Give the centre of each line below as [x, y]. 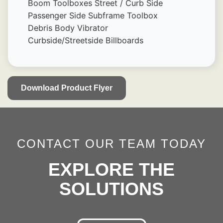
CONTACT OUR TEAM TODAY [111, 144]
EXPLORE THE [111, 170]
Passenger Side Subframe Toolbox [93, 16]
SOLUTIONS [111, 189]
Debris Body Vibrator [68, 28]
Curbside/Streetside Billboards [86, 41]
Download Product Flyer [67, 88]
